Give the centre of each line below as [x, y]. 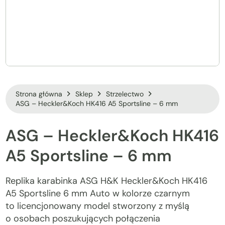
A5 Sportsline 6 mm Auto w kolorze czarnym [98, 193]
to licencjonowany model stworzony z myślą [98, 206]
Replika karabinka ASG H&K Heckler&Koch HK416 [107, 181]
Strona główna [39, 94]
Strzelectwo [125, 94]
